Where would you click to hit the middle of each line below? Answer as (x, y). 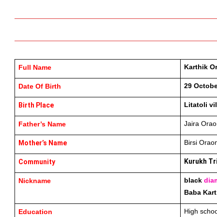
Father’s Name (42, 124)
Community (37, 162)
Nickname (34, 180)
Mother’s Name (42, 143)
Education (35, 211)
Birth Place (36, 105)
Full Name (35, 67)
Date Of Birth (39, 86)
